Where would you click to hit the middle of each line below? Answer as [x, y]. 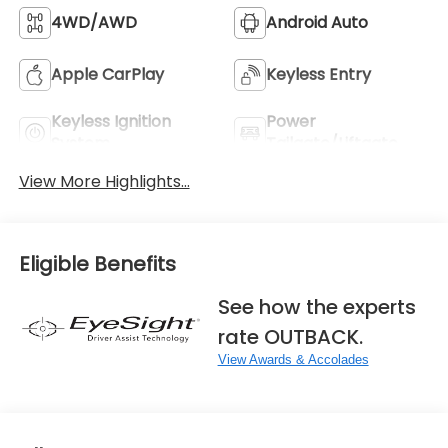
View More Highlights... [104, 182]
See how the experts [316, 306]
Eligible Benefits [97, 263]
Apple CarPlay [107, 75]
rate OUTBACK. [290, 336]
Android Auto [317, 23]
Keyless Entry [318, 75]
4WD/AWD [93, 23]
